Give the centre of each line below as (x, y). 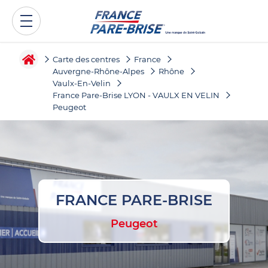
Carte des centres (86, 60)
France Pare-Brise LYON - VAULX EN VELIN (136, 95)
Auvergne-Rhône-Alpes (98, 71)
